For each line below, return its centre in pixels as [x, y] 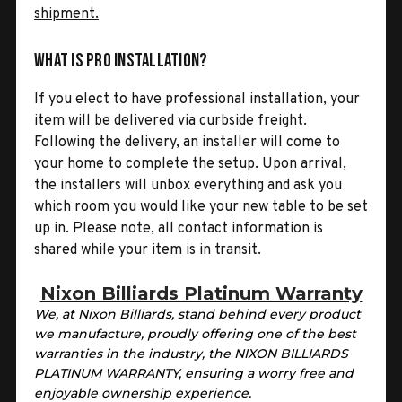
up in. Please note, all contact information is [179, 228]
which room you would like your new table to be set [201, 207]
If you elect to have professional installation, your [197, 99]
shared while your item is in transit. [148, 250]
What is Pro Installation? [121, 60]
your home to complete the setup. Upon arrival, [190, 164]
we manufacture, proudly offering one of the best [195, 333]
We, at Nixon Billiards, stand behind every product [197, 314]
